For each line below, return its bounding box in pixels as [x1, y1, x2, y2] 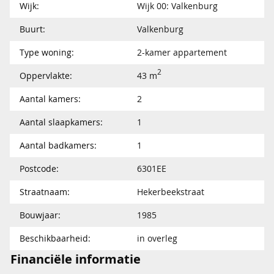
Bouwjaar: [20, 209, 61, 221]
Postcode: [20, 162, 59, 174]
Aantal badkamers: [20, 139, 97, 151]
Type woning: [20, 46, 74, 58]
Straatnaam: [20, 185, 70, 198]
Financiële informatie [10, 250, 141, 267]
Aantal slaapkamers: [20, 116, 103, 128]
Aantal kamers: [20, 92, 81, 105]
